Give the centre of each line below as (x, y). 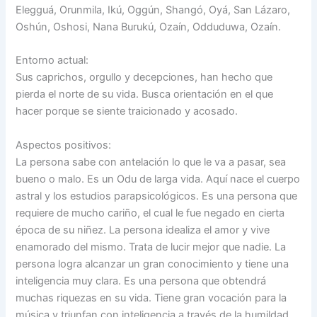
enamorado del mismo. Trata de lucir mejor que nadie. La (151, 247)
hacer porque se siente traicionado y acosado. (127, 111)
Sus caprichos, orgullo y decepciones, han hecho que (144, 77)
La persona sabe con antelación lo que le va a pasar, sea (151, 162)
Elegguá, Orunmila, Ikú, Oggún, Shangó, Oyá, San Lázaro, (153, 10)
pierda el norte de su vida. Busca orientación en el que (145, 94)
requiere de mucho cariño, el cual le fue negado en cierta (150, 213)
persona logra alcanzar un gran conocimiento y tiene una (152, 264)
